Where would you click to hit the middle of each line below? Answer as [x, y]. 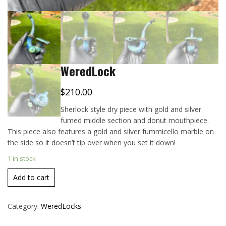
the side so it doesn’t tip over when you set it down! [92, 142]
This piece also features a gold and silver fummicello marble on [111, 131]
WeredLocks [61, 206]
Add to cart [31, 177]
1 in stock [22, 158]
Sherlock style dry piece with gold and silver [131, 109]
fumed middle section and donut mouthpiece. [134, 120]
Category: [24, 206]
